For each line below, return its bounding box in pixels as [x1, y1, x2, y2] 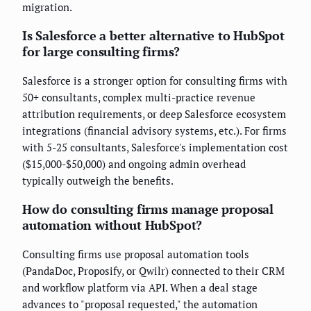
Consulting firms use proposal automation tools [22, 247, 249, 261]
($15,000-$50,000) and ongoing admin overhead [22, 157, 246, 171]
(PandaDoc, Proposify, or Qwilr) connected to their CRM [22, 264, 285, 278]
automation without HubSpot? [22, 217, 203, 233]
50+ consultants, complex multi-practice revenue [22, 90, 255, 104]
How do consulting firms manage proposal [22, 201, 274, 217]
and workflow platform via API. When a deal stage [22, 280, 258, 294]
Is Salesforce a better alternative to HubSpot [22, 27, 285, 44]
